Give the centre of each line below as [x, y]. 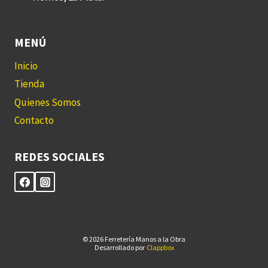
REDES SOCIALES [60, 156]
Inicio [26, 66]
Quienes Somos [48, 102]
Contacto [34, 121]
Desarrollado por [120, 247]
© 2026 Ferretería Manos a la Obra [134, 239]
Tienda [29, 84]
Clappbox [160, 247]
